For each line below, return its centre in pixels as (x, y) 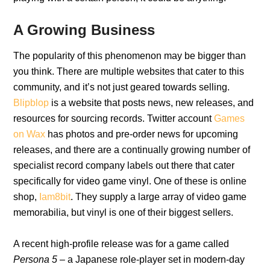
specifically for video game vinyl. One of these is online (130, 181)
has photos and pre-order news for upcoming (142, 134)
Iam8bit (54, 196)
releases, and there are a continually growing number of (132, 149)
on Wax (30, 134)
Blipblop (31, 102)
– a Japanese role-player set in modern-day (151, 259)
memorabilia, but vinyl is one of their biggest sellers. (124, 212)
